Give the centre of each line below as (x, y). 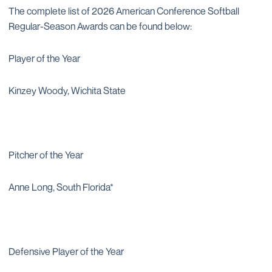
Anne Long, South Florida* (61, 187)
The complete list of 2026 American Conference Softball (124, 11)
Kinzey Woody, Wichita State (67, 90)
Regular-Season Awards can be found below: (100, 26)
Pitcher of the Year (46, 155)
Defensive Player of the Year (66, 251)
